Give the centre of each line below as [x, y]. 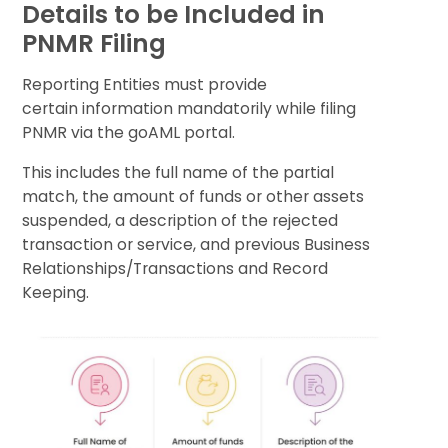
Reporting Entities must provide [145, 84]
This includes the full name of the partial [178, 172]
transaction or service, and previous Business [196, 244]
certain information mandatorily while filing [189, 108]
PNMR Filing [94, 43]
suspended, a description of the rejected [180, 220]
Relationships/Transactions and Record [175, 268]
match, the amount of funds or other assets [193, 196]
